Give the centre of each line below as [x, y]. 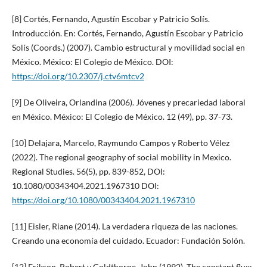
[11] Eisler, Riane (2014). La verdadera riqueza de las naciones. [125, 226]
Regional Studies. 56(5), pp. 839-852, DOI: [88, 171]
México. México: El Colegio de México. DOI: [92, 61]
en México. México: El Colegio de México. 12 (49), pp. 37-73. [122, 116]
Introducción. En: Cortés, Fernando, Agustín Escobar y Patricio [127, 33]
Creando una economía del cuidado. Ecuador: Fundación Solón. [128, 240]
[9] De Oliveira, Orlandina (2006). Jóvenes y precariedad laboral [128, 102]
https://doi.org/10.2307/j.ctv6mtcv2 [78, 76]
